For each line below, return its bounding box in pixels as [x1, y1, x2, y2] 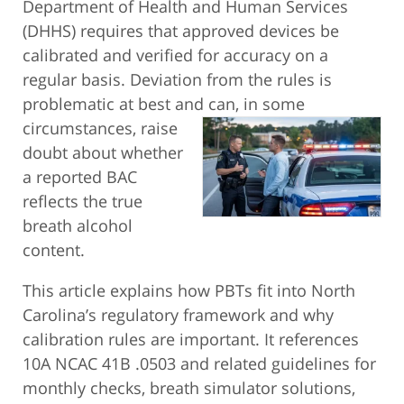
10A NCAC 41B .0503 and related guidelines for [23, 352, 376, 374]
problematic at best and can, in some [23, 92, 305, 115]
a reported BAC [23, 165, 137, 188]
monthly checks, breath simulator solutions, [23, 376, 355, 399]
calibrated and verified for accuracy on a [23, 43, 328, 66]
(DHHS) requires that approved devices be [23, 19, 339, 41]
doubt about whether [23, 141, 183, 163]
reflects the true [23, 189, 142, 212]
